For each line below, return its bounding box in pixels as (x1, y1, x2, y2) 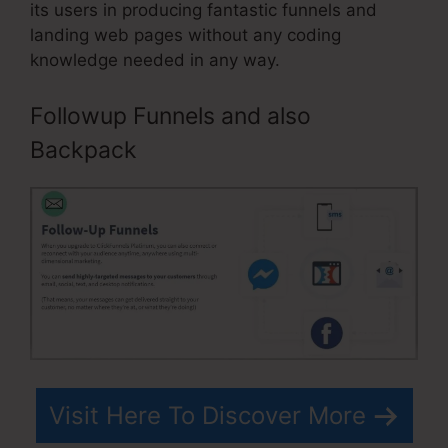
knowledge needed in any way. (30, 50, 280, 71)
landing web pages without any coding (30, 25, 341, 46)
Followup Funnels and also (30, 101, 311, 130)
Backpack (30, 135, 137, 164)
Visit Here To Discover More (48, 401, 366, 431)
